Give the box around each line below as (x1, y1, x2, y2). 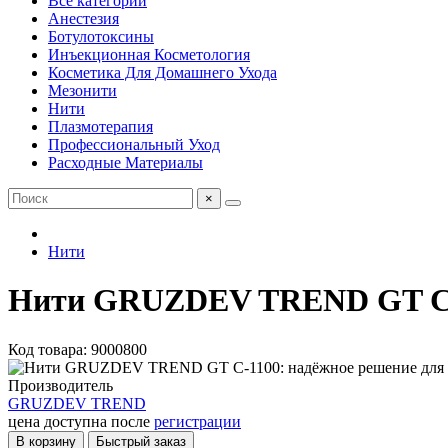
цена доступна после (8, 412, 154, 430)
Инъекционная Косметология (48, 46, 250, 63)
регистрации (154, 412, 241, 430)
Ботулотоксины (48, 28, 154, 45)
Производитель (8, 376, 113, 394)
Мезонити (48, 82, 117, 99)
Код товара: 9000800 (8, 340, 147, 358)
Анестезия (48, 10, 119, 27)
